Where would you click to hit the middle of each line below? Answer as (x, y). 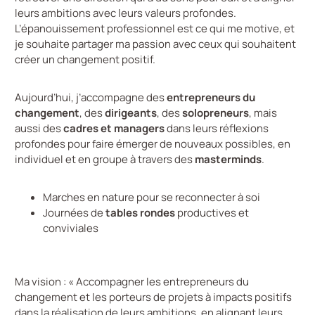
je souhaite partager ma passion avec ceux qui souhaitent (155, 44)
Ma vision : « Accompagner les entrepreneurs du (132, 282)
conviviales (71, 229)
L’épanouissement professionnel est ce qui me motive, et (155, 29)
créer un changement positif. (85, 60)
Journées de (74, 213)
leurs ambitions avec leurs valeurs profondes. (126, 13)
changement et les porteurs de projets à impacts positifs (153, 297)
